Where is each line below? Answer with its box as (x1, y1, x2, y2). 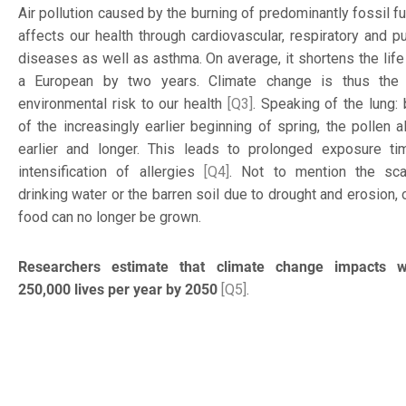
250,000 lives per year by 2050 (18, 280, 217, 298)
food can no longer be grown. (18, 208, 201, 226)
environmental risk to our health (18, 94, 227, 112)
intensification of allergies (18, 162, 204, 180)
